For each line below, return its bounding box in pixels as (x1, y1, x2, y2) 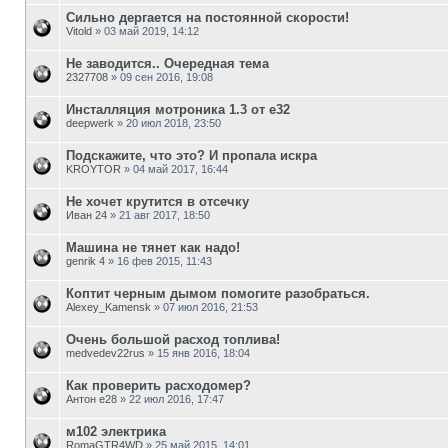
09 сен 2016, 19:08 (120, 70, 213, 83)
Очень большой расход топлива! (66, 331, 280, 347)
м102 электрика (66, 423, 166, 439)
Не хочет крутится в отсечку (66, 193, 249, 209)
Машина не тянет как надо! (66, 239, 240, 255)
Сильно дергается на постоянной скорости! (66, 9, 349, 25)
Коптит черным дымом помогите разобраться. (66, 285, 370, 301)
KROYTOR (66, 162, 121, 175)
